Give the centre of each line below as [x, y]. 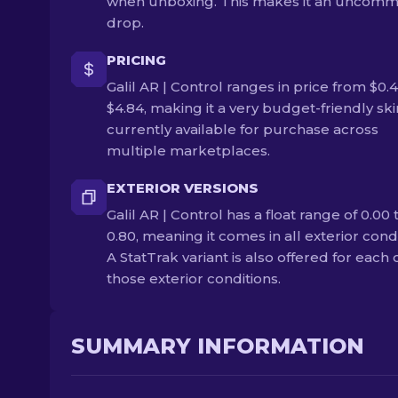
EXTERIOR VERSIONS [183, 188]
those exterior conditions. [194, 279]
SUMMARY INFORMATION [218, 346]
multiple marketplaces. [188, 151]
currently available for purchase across [243, 129]
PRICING [136, 60]
